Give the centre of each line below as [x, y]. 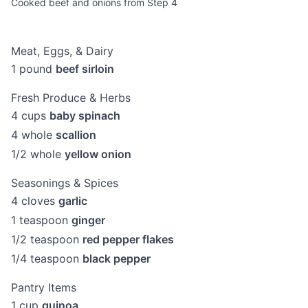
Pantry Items [44, 287]
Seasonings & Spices [65, 183]
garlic [73, 201]
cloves [40, 201]
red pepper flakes [128, 239]
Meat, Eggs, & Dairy [62, 51]
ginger [88, 220]
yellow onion [98, 154]
